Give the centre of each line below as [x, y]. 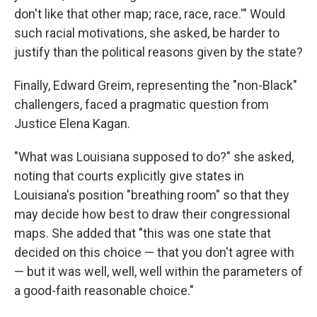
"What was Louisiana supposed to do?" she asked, [154, 157]
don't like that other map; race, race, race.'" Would [150, 14]
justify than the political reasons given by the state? [158, 52]
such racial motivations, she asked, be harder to [147, 33]
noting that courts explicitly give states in [129, 176]
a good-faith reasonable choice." [104, 290]
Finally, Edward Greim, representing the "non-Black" [156, 85]
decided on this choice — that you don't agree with [154, 252]
